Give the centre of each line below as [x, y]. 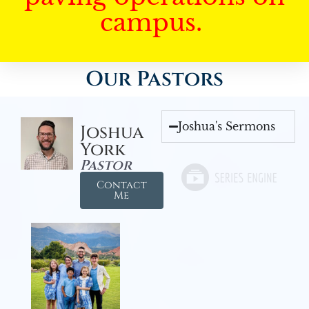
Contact [121, 185]
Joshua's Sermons [227, 126]
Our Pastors [154, 79]
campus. [154, 22]
